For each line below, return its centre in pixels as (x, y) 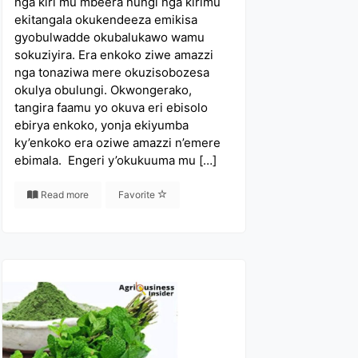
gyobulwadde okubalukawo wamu (110, 37)
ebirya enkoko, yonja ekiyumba (102, 125)
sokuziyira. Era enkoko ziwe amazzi (114, 55)
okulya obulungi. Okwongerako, (103, 90)
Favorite (138, 195)
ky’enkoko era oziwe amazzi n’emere (118, 143)
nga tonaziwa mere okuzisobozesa (112, 72)
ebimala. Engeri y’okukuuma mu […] (116, 160)
